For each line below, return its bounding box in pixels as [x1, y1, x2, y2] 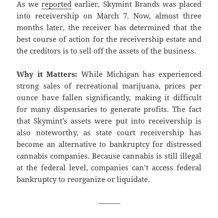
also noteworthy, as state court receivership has [17, 127, 201, 138]
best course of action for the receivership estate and [17, 34, 201, 44]
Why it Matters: [17, 69, 78, 79]
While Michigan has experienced [77, 69, 201, 79]
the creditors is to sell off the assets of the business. [17, 46, 197, 56]
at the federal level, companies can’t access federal [17, 163, 201, 173]
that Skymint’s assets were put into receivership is [17, 116, 201, 126]
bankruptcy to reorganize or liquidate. [17, 174, 150, 184]
